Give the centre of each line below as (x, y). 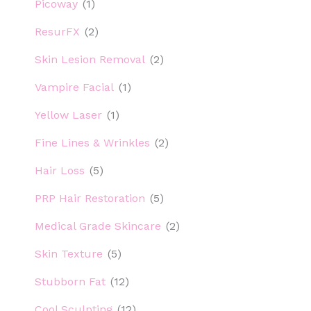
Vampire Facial (74, 87)
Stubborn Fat (70, 281)
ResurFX (57, 31)
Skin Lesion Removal (90, 59)
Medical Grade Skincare (98, 226)
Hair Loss (60, 170)
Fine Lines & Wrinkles (92, 142)
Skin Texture (69, 253)
